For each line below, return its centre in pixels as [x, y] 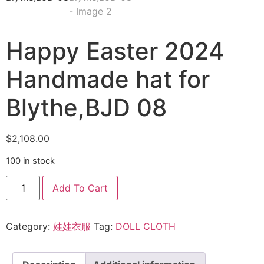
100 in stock [30, 161]
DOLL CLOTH [146, 226]
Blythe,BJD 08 [86, 108]
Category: [29, 226]
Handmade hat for [108, 80]
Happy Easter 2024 [115, 51]
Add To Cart [80, 188]
